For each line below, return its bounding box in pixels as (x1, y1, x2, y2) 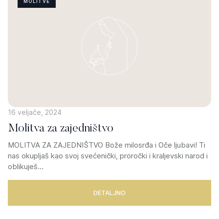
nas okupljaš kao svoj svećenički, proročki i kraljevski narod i (8, 151, 208, 160)
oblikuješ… (8, 161, 44, 171)
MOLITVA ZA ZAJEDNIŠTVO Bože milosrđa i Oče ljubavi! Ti (8, 140, 205, 150)
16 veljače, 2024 (8, 108, 62, 116)
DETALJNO (93, 188, 126, 197)
